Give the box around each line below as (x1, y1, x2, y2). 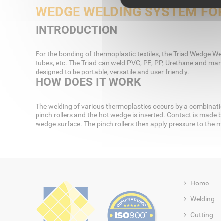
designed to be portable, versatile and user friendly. (36, 68, 189, 76)
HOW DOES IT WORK (36, 75, 141, 89)
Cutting (190, 211, 213, 219)
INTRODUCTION (36, 23, 117, 37)
